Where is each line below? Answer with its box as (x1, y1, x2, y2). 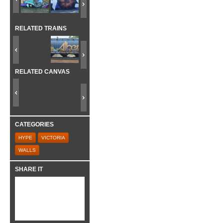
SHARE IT (15, 165, 43, 173)
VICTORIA (41, 134, 65, 140)
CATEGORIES (15, 121, 54, 128)
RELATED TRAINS (14, 25, 67, 32)
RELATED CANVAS (14, 68, 70, 75)
